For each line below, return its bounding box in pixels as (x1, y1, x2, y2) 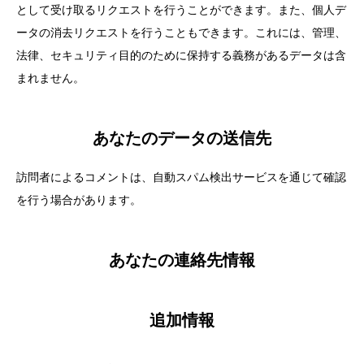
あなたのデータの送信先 (93, 129, 271, 147)
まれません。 (16, 71, 84, 84)
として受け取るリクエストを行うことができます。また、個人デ (16, 3, 346, 16)
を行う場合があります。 (16, 193, 141, 206)
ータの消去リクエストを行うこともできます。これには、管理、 (16, 26, 346, 39)
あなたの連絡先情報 (109, 251, 255, 269)
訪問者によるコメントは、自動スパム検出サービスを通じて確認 (16, 171, 346, 184)
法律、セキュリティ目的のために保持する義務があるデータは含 (16, 49, 346, 62)
